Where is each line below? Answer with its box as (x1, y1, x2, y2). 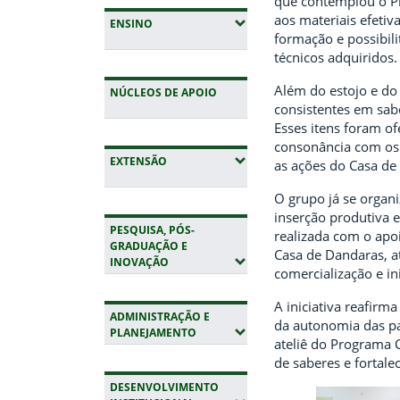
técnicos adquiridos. (274, 48, 397, 66)
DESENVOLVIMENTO (110, 379, 219, 396)
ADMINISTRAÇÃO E (110, 309, 210, 325)
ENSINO (110, 16, 153, 32)
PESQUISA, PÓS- (110, 222, 195, 238)
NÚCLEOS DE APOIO (110, 85, 217, 101)
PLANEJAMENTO (110, 325, 196, 341)
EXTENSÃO (110, 154, 167, 170)
